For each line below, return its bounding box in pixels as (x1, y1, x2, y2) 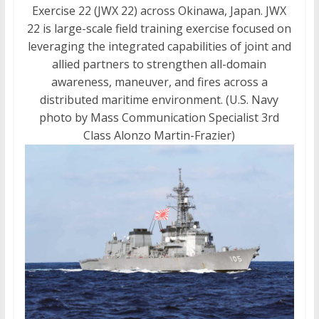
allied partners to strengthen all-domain (52, 56, 267, 73)
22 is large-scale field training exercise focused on (27, 21, 292, 37)
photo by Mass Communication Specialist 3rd (39, 110, 280, 126)
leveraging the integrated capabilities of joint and (27, 38, 291, 55)
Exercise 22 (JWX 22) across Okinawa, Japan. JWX (32, 3, 287, 19)
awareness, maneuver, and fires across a (51, 74, 268, 90)
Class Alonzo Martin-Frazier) (83, 127, 236, 144)
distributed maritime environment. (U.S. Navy (40, 92, 279, 108)
